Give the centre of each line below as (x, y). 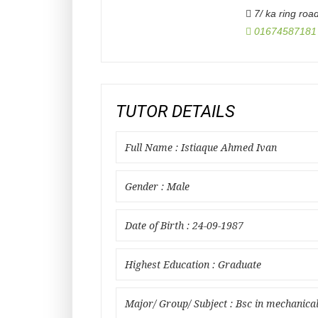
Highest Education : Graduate (193, 265)
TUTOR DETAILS (175, 111)
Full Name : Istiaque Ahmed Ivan (201, 148)
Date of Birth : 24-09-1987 (184, 226)
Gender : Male (157, 187)
